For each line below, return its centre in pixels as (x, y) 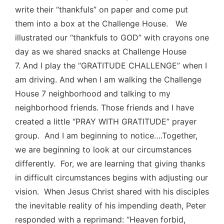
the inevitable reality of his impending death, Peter (110, 205)
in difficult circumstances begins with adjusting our (111, 177)
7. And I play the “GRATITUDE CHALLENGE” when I (111, 65)
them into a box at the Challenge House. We (101, 23)
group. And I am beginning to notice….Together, (106, 135)
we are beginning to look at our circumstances (103, 149)
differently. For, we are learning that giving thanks (110, 163)
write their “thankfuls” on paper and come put (101, 9)
